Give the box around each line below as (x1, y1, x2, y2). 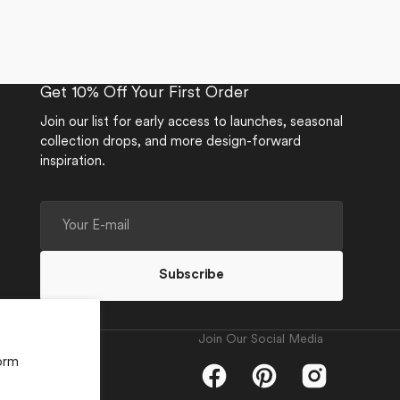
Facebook (199, 377, 260, 391)
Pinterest (249, 377, 305, 391)
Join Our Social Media (198, 333, 323, 346)
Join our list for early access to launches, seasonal (40, 116, 343, 129)
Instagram (299, 377, 360, 391)
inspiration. (40, 155, 105, 169)
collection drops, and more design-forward (40, 136, 301, 149)
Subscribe (159, 269, 224, 282)
